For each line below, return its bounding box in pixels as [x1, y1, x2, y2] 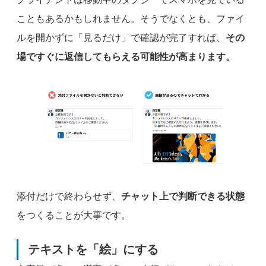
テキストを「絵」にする [28, 242, 159, 256]
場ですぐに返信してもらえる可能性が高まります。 [17, 51, 235, 62]
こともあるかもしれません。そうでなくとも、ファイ [17, 13, 245, 24]
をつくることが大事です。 [17, 210, 131, 220]
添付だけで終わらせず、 [17, 191, 121, 201]
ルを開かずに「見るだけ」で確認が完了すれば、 [17, 32, 226, 43]
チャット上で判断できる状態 [121, 191, 245, 201]
